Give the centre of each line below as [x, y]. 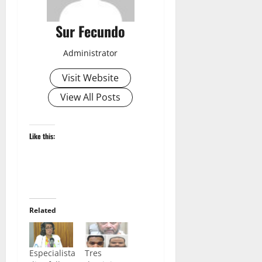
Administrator [91, 53]
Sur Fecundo [91, 31]
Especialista [52, 253]
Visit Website [91, 78]
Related [43, 211]
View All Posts [91, 97]
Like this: [42, 136]
